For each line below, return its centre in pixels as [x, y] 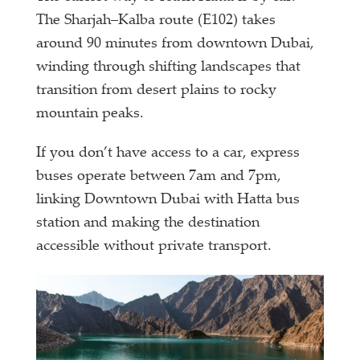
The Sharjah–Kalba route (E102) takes [156, 20]
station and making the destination [148, 223]
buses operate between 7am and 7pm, [159, 176]
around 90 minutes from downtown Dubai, [176, 44]
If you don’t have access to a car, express [168, 153]
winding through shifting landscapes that [169, 67]
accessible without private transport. [154, 246]
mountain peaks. [90, 114]
